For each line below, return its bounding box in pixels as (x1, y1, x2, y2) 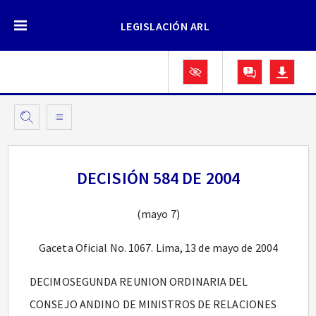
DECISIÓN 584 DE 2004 (77, 167, 240, 189)
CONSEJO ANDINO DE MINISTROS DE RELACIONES (30, 297, 277, 311)
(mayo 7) (137, 207, 180, 221)
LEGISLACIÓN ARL (120, 19, 210, 33)
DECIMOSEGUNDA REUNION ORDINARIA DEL (30, 274, 248, 288)
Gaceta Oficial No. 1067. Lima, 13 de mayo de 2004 (39, 241, 278, 255)
